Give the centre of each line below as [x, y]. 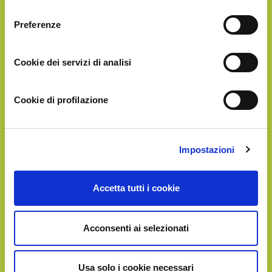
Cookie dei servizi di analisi [73, 62]
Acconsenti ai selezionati [136, 228]
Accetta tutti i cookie [136, 188]
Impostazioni [207, 149]
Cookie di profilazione [61, 100]
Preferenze [37, 25]
